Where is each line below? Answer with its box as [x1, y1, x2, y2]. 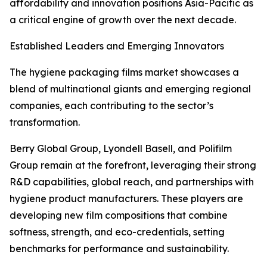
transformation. [10, 116, 80, 129]
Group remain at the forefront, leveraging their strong [10, 159, 256, 172]
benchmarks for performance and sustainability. [10, 243, 229, 255]
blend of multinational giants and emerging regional [10, 83, 251, 95]
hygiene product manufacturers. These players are [10, 193, 243, 205]
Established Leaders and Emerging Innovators [10, 40, 224, 52]
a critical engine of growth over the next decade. [10, 14, 236, 26]
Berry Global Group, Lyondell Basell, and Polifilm [10, 142, 232, 155]
